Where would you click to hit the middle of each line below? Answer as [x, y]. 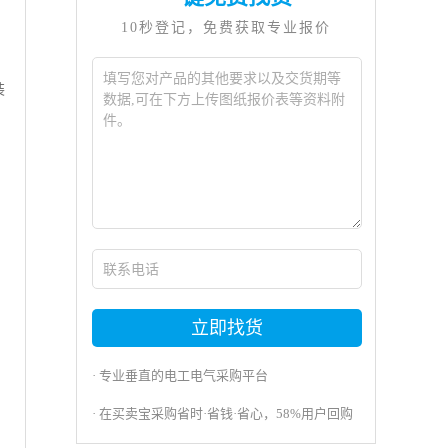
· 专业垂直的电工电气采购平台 [180, 375]
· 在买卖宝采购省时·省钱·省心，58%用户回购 [222, 413]
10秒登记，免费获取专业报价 [226, 27]
